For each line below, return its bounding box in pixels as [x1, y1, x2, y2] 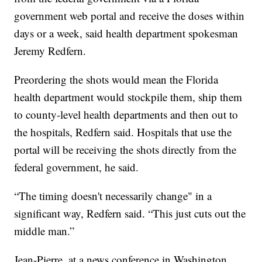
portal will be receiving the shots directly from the [14, 142, 237, 157]
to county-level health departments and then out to [14, 107, 239, 122]
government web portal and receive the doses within [14, 8, 245, 23]
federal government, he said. [14, 160, 139, 175]
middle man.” [14, 223, 75, 239]
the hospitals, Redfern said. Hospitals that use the [14, 125, 232, 140]
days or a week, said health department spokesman [14, 26, 239, 41]
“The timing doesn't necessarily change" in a [14, 188, 212, 204]
